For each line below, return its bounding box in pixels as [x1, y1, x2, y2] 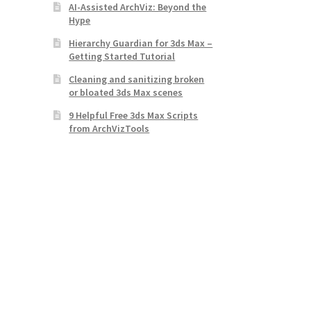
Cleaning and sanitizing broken [69, 73, 205, 86]
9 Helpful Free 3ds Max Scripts [69, 109, 199, 122]
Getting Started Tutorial [69, 50, 176, 63]
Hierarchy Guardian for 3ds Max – [69, 37, 213, 50]
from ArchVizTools [69, 122, 150, 135]
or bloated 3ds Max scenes [69, 86, 183, 99]
